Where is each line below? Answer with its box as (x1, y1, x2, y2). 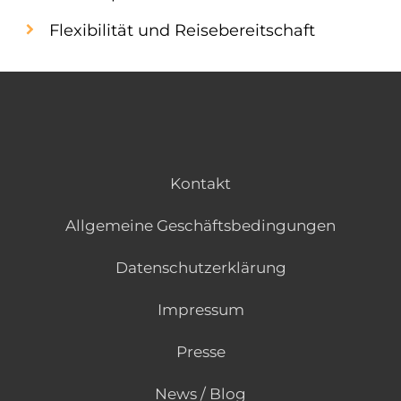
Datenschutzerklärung (115, 259, 286, 277)
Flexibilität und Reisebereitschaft (49, 21, 315, 40)
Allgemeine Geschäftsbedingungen (65, 217, 336, 235)
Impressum (157, 301, 244, 319)
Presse (175, 343, 226, 361)
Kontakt (170, 175, 231, 192)
